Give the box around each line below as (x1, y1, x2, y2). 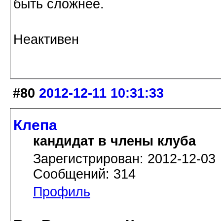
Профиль (33, 184, 90, 199)
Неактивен (13, 32, 79, 47)
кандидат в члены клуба (33, 133, 196, 148)
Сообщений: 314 (33, 166, 136, 182)
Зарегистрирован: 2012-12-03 (33, 151, 216, 166)
